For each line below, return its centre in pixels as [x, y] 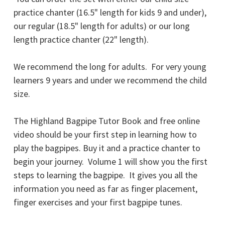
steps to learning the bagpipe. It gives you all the [105, 175]
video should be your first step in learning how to [105, 135]
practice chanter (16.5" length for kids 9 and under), [110, 13]
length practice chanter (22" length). [83, 40]
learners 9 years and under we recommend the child [110, 80]
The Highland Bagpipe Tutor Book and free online [107, 121]
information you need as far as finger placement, [105, 189]
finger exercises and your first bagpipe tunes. [99, 202]
